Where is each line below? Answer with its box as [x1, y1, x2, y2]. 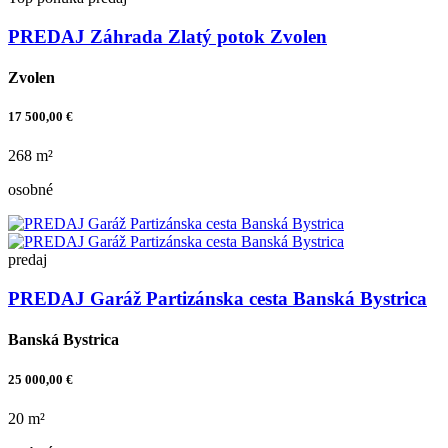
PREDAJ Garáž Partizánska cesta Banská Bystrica [8, 288, 427, 310]
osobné [8, 181, 53, 199]
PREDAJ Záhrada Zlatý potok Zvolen [8, 25, 327, 47]
